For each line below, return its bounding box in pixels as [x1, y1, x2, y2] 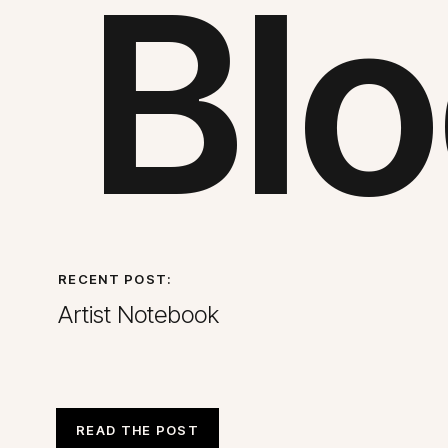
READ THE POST [76, 422, 199, 438]
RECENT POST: [58, 271, 173, 287]
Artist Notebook [58, 300, 219, 329]
